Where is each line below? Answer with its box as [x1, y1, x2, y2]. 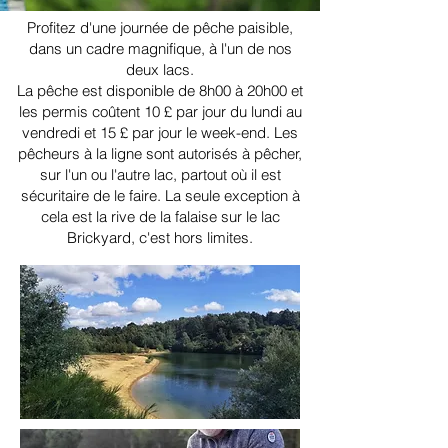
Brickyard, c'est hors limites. [67, 228, 253, 248]
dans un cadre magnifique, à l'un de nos [28, 39, 292, 59]
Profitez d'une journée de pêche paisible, [27, 18, 293, 38]
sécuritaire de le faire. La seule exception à [20, 186, 300, 206]
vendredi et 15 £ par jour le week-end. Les [22, 123, 298, 143]
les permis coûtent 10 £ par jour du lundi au [18, 102, 302, 122]
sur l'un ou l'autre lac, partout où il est [39, 165, 281, 185]
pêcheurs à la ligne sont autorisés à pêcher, [18, 144, 302, 164]
